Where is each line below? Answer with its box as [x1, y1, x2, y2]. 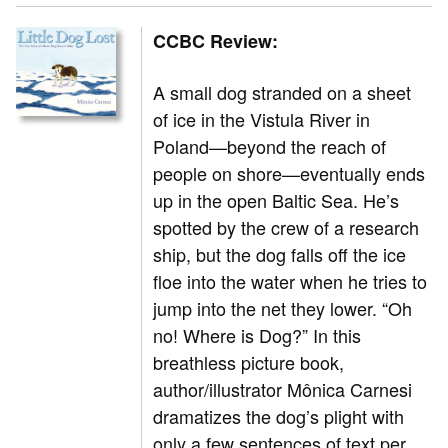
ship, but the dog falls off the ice [153, 241, 407, 268]
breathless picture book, [153, 349, 345, 376]
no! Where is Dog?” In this [153, 322, 362, 349]
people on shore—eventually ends [153, 160, 426, 187]
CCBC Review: [153, 28, 279, 55]
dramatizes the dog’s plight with [153, 403, 405, 430]
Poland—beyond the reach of [153, 133, 387, 160]
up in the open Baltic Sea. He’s [153, 187, 400, 214]
